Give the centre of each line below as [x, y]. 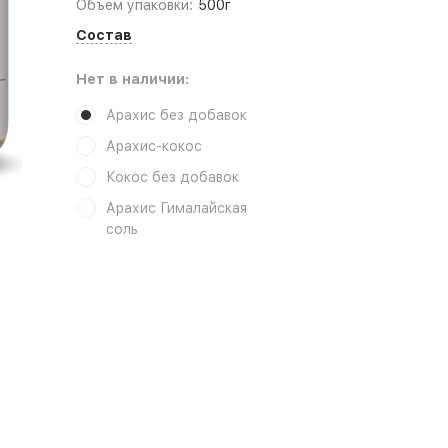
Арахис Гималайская [176, 208]
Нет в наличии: [132, 79]
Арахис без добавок [176, 115]
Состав [103, 35]
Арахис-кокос [153, 146]
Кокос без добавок [172, 177]
